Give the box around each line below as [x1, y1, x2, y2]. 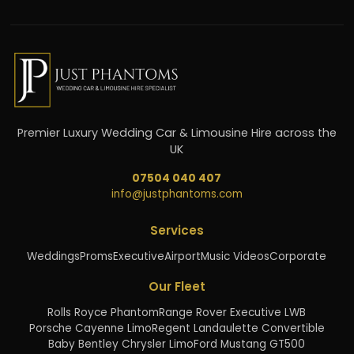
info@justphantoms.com [111, 186, 243, 201]
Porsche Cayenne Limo [28, 320, 152, 336]
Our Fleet [148, 277, 205, 295]
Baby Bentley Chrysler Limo [48, 336, 194, 352]
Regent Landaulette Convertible [151, 320, 325, 336]
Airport [164, 248, 201, 264]
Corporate [269, 248, 327, 264]
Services [149, 221, 204, 239]
